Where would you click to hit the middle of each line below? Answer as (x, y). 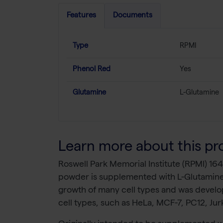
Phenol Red (92, 69)
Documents (133, 16)
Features (81, 16)
